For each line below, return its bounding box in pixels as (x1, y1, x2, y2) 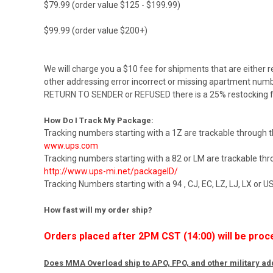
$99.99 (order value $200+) (44, 25, 147, 35)
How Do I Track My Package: (44, 115, 154, 125)
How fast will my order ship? (44, 205, 152, 214)
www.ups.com (44, 140, 98, 151)
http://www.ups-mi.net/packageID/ (44, 166, 178, 176)
